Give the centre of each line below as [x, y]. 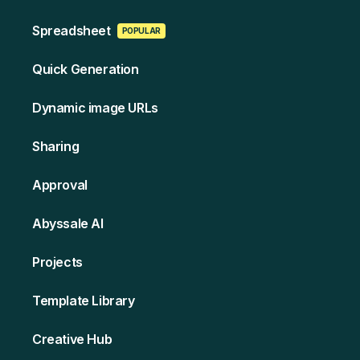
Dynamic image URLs [95, 108]
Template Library [84, 301]
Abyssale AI [68, 224]
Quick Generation [86, 70]
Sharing [56, 147]
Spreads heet [72, 31]
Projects [57, 262]
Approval [60, 185]
